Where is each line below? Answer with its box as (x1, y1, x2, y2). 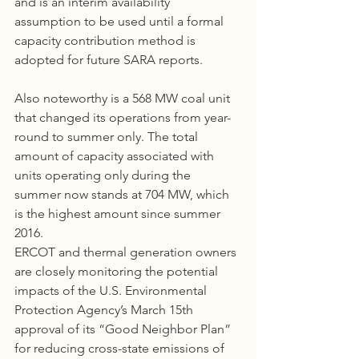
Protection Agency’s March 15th (14, 301, 196, 317)
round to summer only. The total (14, 128, 201, 144)
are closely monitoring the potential (14, 263, 221, 279)
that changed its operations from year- (14, 109, 231, 125)
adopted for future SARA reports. (14, 51, 203, 67)
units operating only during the (14, 167, 194, 183)
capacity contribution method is (14, 32, 199, 48)
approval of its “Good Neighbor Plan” (14, 321, 234, 337)
